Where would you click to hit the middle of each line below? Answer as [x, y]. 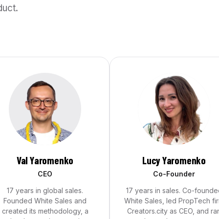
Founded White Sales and [45, 201]
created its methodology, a [45, 211]
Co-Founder [174, 174]
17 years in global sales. [45, 190]
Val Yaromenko [45, 160]
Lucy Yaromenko [174, 160]
